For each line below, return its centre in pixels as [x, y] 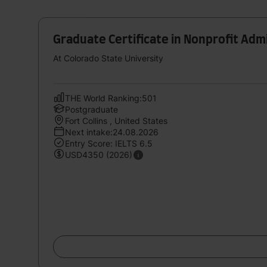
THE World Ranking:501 [111, 98]
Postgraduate [91, 109]
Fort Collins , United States [116, 120]
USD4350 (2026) [99, 154]
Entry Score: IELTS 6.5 [109, 143]
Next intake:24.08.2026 [112, 132]
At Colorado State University [108, 58]
